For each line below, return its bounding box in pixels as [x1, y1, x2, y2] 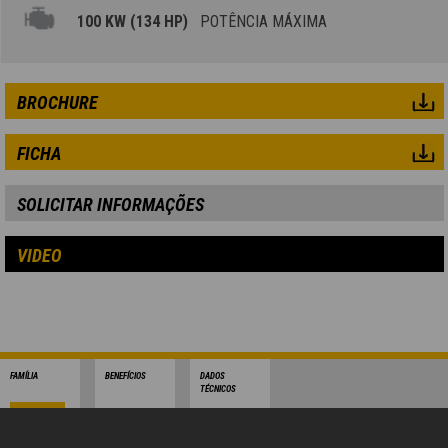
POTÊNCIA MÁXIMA [192, 12, 328, 32]
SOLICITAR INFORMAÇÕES [16, 194, 204, 216]
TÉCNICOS [200, 384, 236, 395]
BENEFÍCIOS [105, 371, 146, 382]
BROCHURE [16, 92, 98, 114]
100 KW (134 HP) [77, 12, 193, 32]
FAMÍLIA [10, 371, 38, 382]
